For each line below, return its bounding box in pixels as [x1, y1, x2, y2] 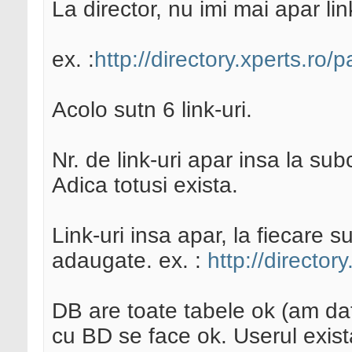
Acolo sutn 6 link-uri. [52, 97, 252, 123]
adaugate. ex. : [52, 248, 207, 273]
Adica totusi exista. [52, 173, 238, 198]
